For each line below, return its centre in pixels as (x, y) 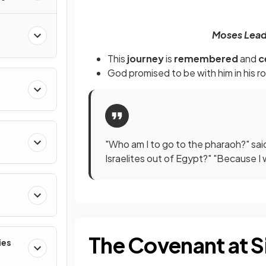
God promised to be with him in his (181, 73)
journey (146, 59)
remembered (207, 59)
